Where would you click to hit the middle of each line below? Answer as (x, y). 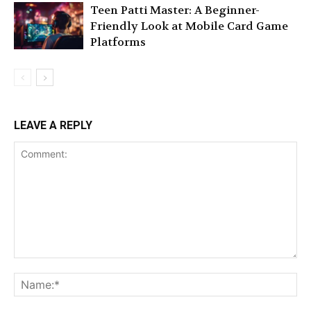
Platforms (118, 42)
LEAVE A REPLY (53, 125)
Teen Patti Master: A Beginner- (175, 10)
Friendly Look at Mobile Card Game (189, 26)
